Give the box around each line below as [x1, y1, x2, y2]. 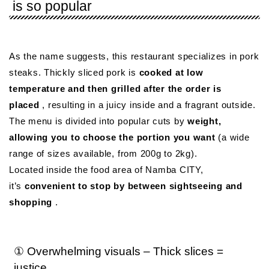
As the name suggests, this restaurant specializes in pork [9, 51, 259, 62]
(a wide [215, 132, 250, 143]
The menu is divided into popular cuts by [9, 116, 188, 127]
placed [9, 100, 40, 110]
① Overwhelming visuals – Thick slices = [14, 244, 223, 258]
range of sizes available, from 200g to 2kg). [9, 148, 198, 159]
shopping [9, 197, 53, 208]
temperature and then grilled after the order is [9, 83, 222, 94]
